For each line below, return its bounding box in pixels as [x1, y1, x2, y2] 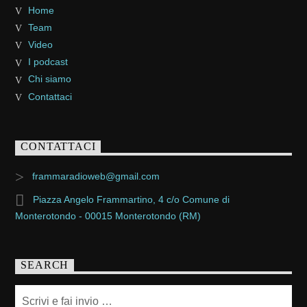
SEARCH [21, 259, 69, 271]
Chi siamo [27, 73, 71, 85]
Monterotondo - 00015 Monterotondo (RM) [15, 210, 201, 221]
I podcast [27, 56, 68, 68]
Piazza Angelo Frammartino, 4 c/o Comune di [32, 193, 230, 205]
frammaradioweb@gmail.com [32, 170, 160, 182]
